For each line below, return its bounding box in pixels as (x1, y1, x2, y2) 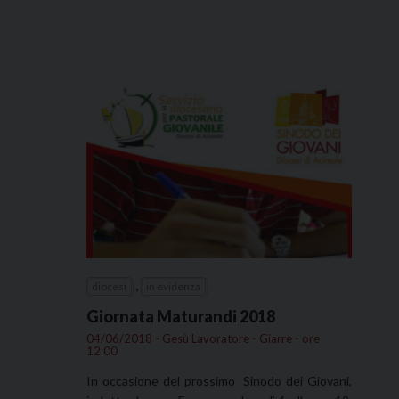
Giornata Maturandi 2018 (86, 305, 275, 326)
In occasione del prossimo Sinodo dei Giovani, (86, 372, 352, 388)
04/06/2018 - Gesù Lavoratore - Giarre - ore (86, 330, 320, 346)
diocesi (92, 279, 126, 293)
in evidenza (146, 279, 200, 293)
